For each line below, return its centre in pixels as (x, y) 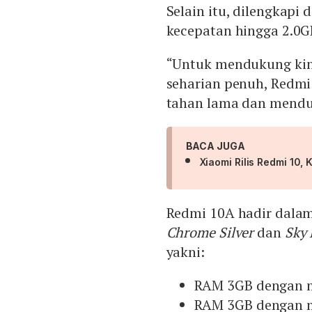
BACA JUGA (215, 146)
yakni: (185, 252)
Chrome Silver (210, 233)
